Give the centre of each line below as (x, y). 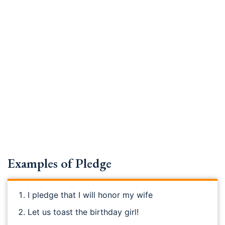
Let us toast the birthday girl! (83, 212)
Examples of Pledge (60, 163)
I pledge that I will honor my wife (90, 195)
